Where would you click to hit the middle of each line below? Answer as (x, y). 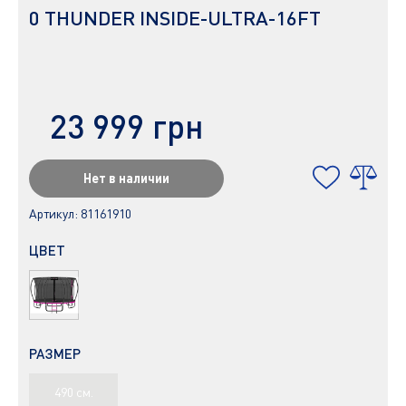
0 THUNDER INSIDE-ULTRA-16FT (175, 18)
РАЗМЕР (55, 354)
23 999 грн (126, 126)
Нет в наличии (126, 178)
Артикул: (55, 213)
